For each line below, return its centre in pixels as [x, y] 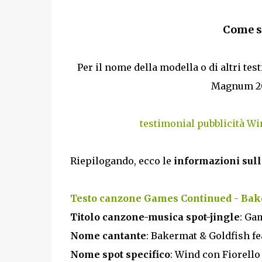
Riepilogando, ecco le [122, 161]
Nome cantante [108, 235]
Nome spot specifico [120, 254]
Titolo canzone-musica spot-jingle [155, 217]
